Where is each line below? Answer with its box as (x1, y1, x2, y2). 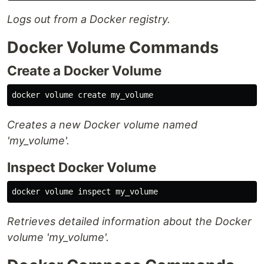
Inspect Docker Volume (7, 159, 156, 176)
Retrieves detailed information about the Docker (7, 215, 252, 228)
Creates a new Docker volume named (7, 118, 197, 131)
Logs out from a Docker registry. (7, 13, 170, 26)
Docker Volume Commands (7, 38, 219, 58)
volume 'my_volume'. (7, 231, 109, 244)
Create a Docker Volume (7, 62, 161, 79)
